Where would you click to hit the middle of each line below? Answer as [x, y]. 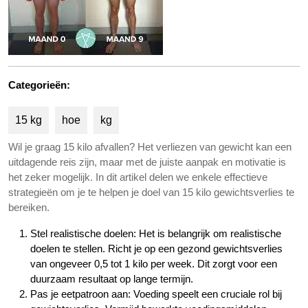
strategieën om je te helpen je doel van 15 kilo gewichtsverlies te [151, 192]
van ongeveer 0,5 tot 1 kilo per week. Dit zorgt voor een [154, 264]
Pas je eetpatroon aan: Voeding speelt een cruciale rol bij [156, 294]
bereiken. [29, 207]
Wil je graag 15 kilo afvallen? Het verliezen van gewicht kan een [150, 147]
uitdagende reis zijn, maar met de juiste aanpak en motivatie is [147, 162]
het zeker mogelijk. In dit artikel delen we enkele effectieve [138, 177]
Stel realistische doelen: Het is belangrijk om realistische [156, 233]
